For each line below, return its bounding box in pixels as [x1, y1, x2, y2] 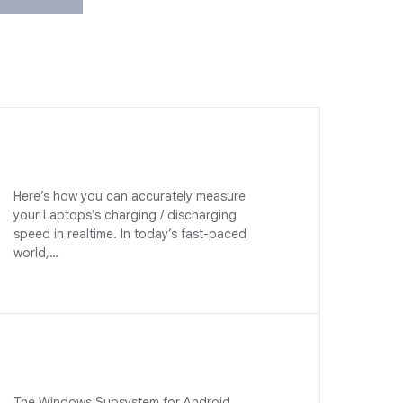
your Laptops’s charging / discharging [13, 207, 237, 223]
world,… [13, 245, 59, 261]
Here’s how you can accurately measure [13, 188, 246, 204]
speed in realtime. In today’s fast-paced [13, 226, 247, 242]
